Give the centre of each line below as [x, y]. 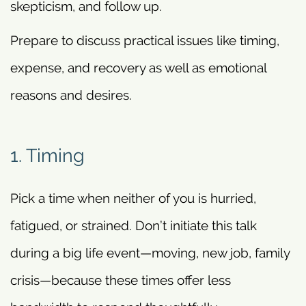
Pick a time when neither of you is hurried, [133, 198]
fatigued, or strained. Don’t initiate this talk [134, 225]
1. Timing [47, 155]
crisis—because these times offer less [121, 280]
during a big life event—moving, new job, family [150, 252]
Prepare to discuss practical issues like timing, [145, 41]
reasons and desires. [71, 95]
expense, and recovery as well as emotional [138, 68]
